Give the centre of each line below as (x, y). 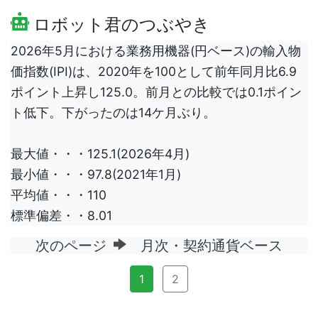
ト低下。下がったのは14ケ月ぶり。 (113, 113)
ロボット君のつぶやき (120, 25)
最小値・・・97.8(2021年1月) (96, 175)
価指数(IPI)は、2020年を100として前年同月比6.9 (154, 72)
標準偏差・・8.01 (61, 216)
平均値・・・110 (59, 195)
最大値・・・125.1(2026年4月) (100, 154)
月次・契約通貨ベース (204, 246)
